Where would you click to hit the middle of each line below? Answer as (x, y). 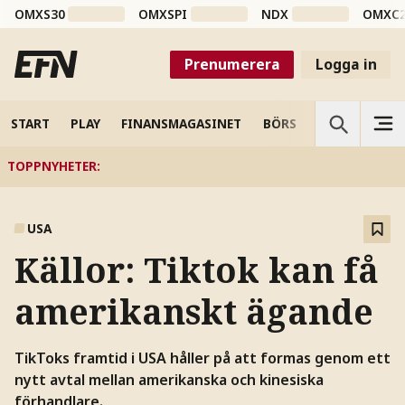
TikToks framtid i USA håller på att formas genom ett (202, 358)
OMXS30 (39, 14)
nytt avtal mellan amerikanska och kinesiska (169, 379)
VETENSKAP (353, 123)
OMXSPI (163, 14)
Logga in (346, 64)
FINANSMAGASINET (182, 123)
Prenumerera (232, 64)
